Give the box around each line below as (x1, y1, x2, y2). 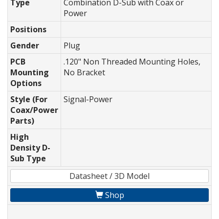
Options (10, 78, 42, 89)
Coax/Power (10, 105, 58, 116)
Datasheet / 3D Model (69, 171, 150, 182)
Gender (10, 40, 39, 51)
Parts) (10, 115, 34, 127)
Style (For (10, 94, 47, 105)
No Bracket (64, 67, 105, 78)
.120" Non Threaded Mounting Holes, (64, 56, 200, 67)
